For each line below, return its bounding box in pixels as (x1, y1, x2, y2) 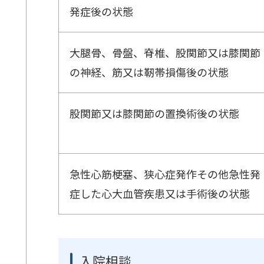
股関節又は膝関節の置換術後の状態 (70, 105, 239, 121)
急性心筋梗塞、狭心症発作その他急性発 (70, 166, 260, 182)
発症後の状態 (70, 4, 133, 19)
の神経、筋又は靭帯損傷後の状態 (70, 64, 229, 80)
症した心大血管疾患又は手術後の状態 (70, 186, 250, 202)
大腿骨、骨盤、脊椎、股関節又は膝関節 (70, 45, 260, 61)
